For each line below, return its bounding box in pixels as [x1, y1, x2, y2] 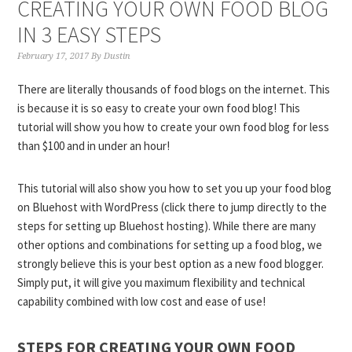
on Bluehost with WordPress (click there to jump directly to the [17, 200, 328, 214]
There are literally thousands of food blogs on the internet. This [17, 82, 331, 97]
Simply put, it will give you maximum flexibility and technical [17, 275, 306, 290]
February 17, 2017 [17, 51, 90, 61]
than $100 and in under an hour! [17, 138, 170, 153]
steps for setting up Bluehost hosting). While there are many [17, 218, 317, 233]
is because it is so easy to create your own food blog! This [17, 101, 301, 115]
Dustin [104, 51, 131, 61]
